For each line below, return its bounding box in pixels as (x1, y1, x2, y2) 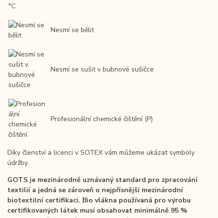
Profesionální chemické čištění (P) (51, 114, 153, 124)
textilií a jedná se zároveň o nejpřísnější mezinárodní (7, 185, 183, 195)
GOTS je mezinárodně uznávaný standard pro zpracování (7, 175, 198, 185)
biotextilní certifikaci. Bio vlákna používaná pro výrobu (7, 196, 191, 205)
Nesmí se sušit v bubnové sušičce (51, 65, 154, 74)
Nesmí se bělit (51, 25, 94, 35)
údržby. (7, 158, 29, 168)
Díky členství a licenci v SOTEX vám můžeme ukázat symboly (7, 148, 195, 158)
